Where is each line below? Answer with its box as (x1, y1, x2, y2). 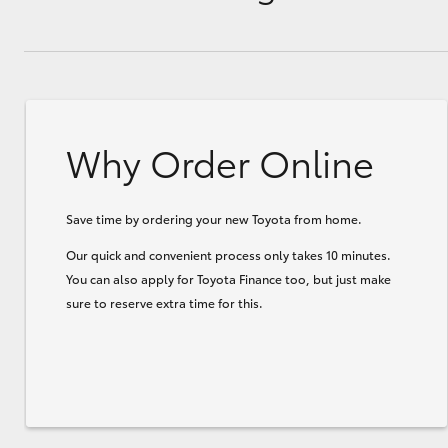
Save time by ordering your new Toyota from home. (66, 209, 362, 227)
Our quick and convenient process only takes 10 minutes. (66, 245, 391, 263)
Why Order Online (66, 135, 374, 187)
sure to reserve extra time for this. (66, 293, 263, 311)
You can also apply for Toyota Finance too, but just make (66, 269, 391, 287)
